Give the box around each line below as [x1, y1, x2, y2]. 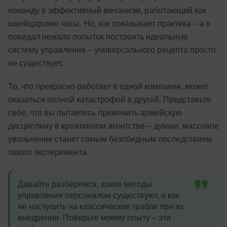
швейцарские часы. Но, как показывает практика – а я [8, 19, 211, 28]
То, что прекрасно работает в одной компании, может [8, 82, 208, 91]
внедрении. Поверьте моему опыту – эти [18, 213, 171, 222]
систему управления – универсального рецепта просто [8, 45, 216, 54]
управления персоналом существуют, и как [18, 191, 179, 200]
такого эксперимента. [8, 147, 89, 157]
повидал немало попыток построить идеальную [8, 32, 187, 41]
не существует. [8, 58, 63, 67]
